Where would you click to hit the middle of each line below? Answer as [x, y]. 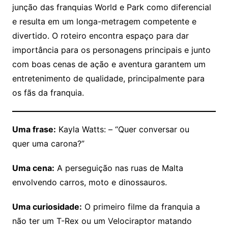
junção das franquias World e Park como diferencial [111, 7]
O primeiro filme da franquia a [141, 207]
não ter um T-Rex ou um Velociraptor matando [102, 221]
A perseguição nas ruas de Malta [119, 168]
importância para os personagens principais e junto [111, 50]
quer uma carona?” [48, 144]
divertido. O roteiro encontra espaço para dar [100, 36]
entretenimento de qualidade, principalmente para [108, 79]
